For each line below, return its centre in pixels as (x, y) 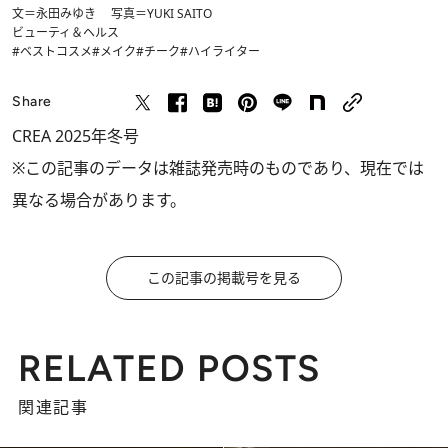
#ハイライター (220, 51)
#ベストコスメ (52, 51)
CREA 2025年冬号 (75, 135)
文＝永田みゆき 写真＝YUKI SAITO (112, 13)
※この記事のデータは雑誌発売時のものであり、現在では (218, 167)
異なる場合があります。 (99, 199)
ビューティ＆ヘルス (65, 32)
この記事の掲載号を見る (224, 277)
